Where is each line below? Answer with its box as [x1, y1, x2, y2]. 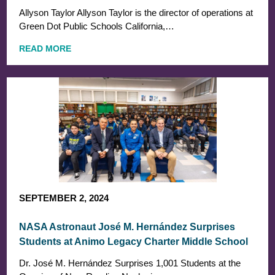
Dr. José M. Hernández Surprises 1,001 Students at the [19, 257, 241, 268]
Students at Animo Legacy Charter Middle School [19, 236, 249, 247]
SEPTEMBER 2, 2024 [19, 192, 109, 203]
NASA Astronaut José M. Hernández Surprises [19, 221, 236, 232]
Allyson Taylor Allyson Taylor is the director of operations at [19, 7, 254, 18]
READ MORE [19, 43, 72, 53]
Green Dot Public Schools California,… [19, 20, 175, 31]
